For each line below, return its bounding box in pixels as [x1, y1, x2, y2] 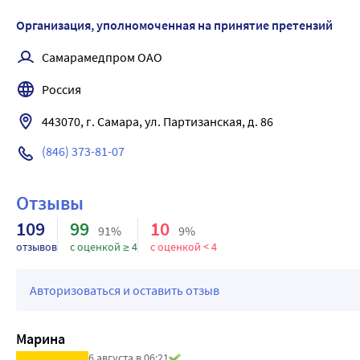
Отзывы [16, 190, 84, 215]
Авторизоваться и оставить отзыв [30, 281, 219, 298]
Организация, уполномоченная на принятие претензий [16, 17, 333, 33]
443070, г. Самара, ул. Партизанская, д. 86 [42, 113, 273, 130]
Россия [42, 81, 81, 98]
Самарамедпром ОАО [42, 49, 162, 66]
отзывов [16, 239, 57, 254]
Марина [16, 329, 65, 348]
